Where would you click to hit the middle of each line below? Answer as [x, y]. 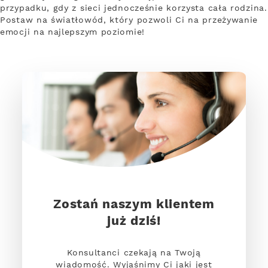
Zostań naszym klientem [134, 205]
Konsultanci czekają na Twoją [134, 253]
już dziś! [134, 221]
